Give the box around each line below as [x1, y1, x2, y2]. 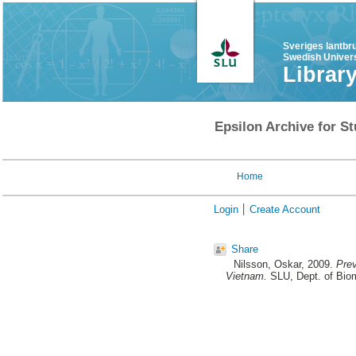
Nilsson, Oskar [233, 258, 301, 271]
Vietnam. [226, 270, 267, 283]
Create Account [249, 203, 320, 215]
